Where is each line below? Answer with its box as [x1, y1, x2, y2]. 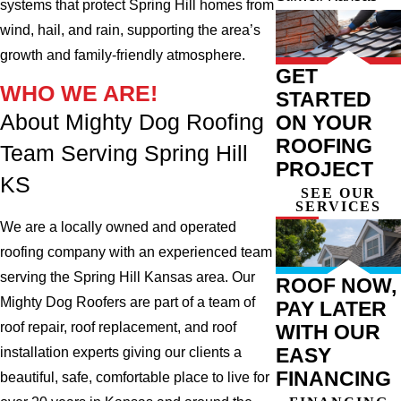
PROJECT [276, 157, 374, 181]
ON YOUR [276, 110, 373, 134]
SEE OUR [301, 184, 377, 200]
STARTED [276, 87, 372, 111]
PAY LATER [276, 296, 388, 320]
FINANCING [276, 366, 392, 390]
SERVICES [295, 198, 382, 214]
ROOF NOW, [276, 273, 397, 297]
